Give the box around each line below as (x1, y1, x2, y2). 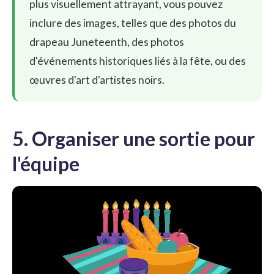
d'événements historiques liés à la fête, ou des (29, 54, 246, 67)
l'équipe (12, 151, 80, 176)
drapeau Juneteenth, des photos (29, 35, 184, 48)
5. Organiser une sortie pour (12, 126, 255, 150)
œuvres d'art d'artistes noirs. (29, 73, 165, 86)
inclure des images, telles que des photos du (29, 16, 236, 29)
